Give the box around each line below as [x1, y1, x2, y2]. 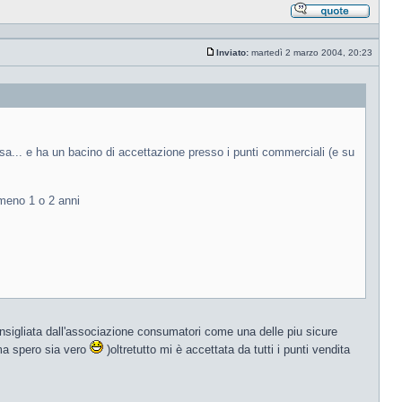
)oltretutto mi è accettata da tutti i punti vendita [103, 343, 350, 356]
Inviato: [216, 48, 249, 57]
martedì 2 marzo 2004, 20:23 [249, 48, 375, 57]
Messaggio [216, 56, 261, 66]
